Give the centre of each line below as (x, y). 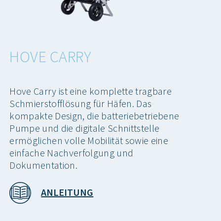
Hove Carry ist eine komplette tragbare (91, 91)
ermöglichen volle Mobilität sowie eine (89, 140)
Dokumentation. (43, 165)
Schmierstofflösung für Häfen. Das (81, 103)
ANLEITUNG (67, 192)
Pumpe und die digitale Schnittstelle (85, 128)
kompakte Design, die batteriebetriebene (94, 115)
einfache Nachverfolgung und (72, 152)
